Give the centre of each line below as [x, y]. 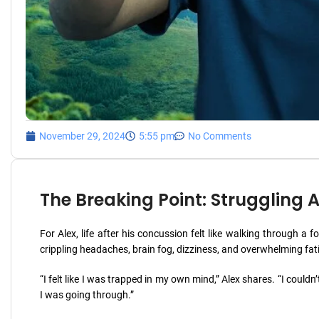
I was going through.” [87, 295]
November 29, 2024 [82, 136]
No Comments [220, 136]
